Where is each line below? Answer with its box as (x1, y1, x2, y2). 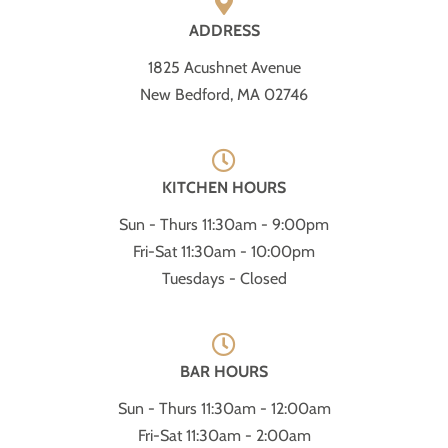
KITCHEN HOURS (162, 178, 286, 197)
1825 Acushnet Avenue (147, 58, 301, 77)
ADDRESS (188, 21, 260, 40)
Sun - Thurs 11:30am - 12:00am (117, 399, 331, 418)
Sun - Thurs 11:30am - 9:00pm (119, 215, 329, 234)
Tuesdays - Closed (161, 269, 287, 288)
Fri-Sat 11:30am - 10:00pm (133, 242, 315, 261)
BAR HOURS (180, 362, 268, 381)
